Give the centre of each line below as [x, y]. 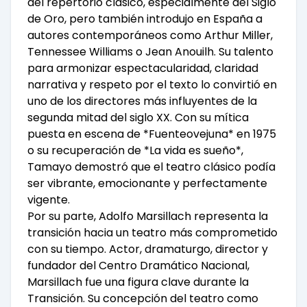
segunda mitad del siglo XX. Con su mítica [138, 118]
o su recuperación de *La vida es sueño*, [135, 151]
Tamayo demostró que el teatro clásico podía [151, 167]
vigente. [49, 200]
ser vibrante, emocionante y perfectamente [147, 184]
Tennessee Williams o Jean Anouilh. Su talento [150, 52]
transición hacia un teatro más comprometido [152, 233]
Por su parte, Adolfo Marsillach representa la [148, 217]
